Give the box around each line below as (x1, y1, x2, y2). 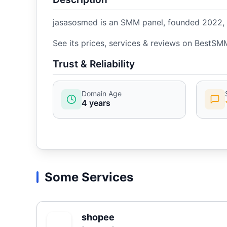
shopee (82, 211, 115, 222)
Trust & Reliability (53, 57, 135, 70)
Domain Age (82, 89, 122, 98)
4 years (82, 97, 110, 108)
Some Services (45, 170, 133, 185)
